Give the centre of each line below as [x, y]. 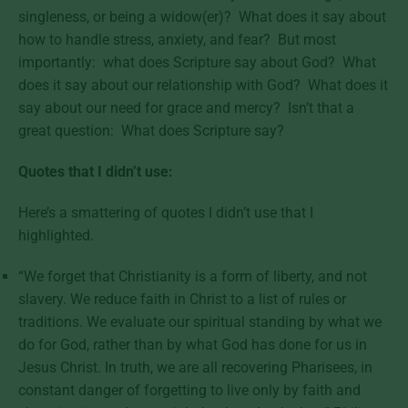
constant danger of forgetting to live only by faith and [189, 390]
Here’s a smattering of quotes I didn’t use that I [166, 212]
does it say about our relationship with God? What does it [203, 85]
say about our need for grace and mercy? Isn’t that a [186, 107]
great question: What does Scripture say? [153, 130]
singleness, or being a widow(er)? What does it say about [202, 16]
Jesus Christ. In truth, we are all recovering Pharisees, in [195, 367]
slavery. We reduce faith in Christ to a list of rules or [182, 299]
